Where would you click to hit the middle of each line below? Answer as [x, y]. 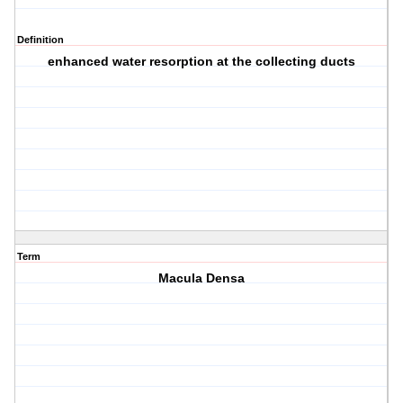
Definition [40, 40]
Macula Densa [202, 278]
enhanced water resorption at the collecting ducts [202, 62]
